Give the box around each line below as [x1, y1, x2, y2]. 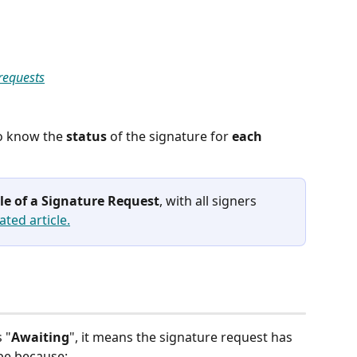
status [66, 127, 107, 145]
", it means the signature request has [69, 328, 296, 347]
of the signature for [107, 127, 232, 145]
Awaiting [11, 328, 69, 347]
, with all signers [159, 191, 260, 210]
